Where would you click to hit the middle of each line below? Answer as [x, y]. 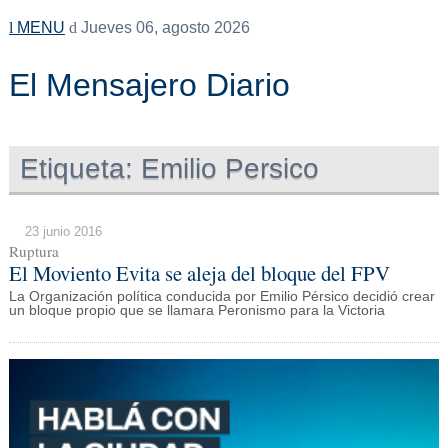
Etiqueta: [77, 168]
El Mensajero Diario [149, 85]
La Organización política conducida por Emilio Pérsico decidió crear [221, 297]
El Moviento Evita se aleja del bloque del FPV [199, 272]
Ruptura [33, 250]
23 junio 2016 [63, 231]
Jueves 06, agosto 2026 [163, 27]
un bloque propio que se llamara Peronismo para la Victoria [196, 311]
